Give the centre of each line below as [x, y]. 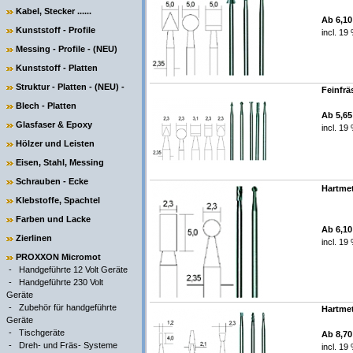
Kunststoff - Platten [57, 68]
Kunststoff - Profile [56, 30]
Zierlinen [34, 238]
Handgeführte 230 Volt [61, 282]
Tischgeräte [42, 333]
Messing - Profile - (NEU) [67, 49]
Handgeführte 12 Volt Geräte [73, 269]
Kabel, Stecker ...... [54, 11]
